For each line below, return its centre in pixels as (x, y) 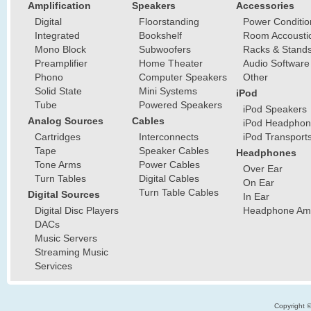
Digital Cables (169, 178)
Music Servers (66, 238)
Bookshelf (160, 35)
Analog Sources (66, 121)
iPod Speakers (275, 109)
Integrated (57, 35)
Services (53, 266)
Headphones (266, 153)
